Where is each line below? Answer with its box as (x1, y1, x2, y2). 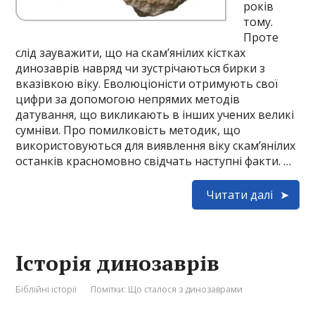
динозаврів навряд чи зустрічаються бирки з (15, 60, 266, 76)
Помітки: (91, 283, 129, 295)
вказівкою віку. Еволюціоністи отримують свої (15, 76, 278, 91)
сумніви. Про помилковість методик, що (15, 122, 241, 138)
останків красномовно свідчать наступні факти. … (15, 153, 292, 169)
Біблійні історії (15, 283, 77, 295)
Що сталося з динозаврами (128, 283, 243, 295)
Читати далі (205, 187, 273, 202)
